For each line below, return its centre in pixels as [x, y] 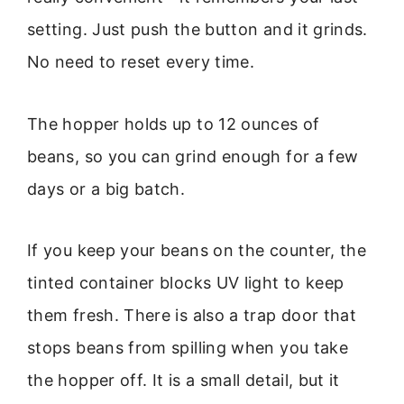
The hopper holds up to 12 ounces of [174, 124]
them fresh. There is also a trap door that [192, 316]
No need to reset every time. [141, 62]
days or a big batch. [106, 188]
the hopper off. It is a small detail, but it [184, 381]
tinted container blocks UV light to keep [186, 283]
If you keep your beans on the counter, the [197, 251]
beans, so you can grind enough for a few [193, 156]
